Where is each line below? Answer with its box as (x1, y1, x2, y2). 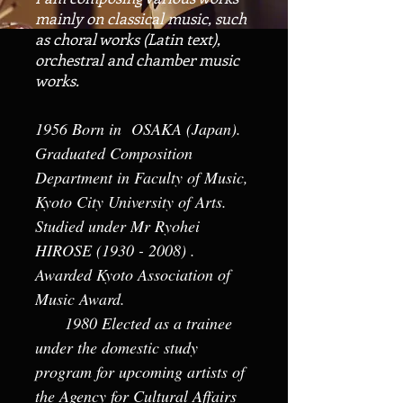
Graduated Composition (35, 142, 193, 164)
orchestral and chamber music (35, 49, 239, 69)
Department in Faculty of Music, (35, 166, 248, 188)
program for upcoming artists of (35, 361, 245, 382)
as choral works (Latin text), (35, 29, 220, 49)
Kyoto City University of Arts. (35, 191, 227, 212)
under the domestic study (35, 336, 198, 358)
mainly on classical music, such (35, 8, 246, 28)
